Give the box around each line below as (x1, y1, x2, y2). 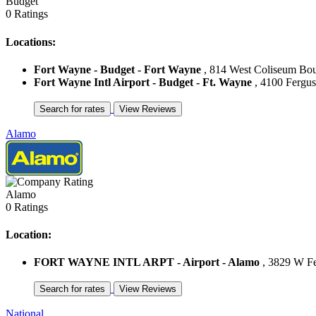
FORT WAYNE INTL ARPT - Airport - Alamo (34, 256, 260, 269)
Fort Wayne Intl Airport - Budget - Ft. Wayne (34, 75, 252, 88)
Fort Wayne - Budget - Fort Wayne (34, 63, 201, 75)
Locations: (6, 35, 56, 48)
